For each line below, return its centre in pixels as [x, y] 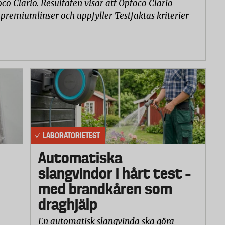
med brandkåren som [105, 189]
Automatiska [80, 158]
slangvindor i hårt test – [114, 174]
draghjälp [68, 205]
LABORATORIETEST [71, 135]
